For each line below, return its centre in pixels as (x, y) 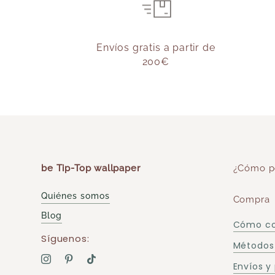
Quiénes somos (76, 196)
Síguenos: (65, 239)
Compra (251, 199)
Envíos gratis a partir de (156, 48)
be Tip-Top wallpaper (91, 168)
